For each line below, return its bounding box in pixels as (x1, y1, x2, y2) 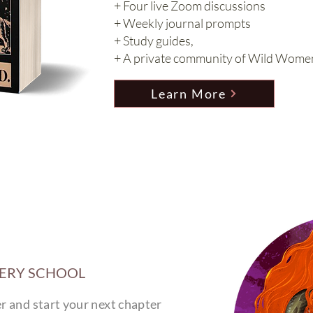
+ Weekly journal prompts (114, 15, 251, 31)
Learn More (151, 86, 226, 101)
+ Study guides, (114, 33, 194, 48)
